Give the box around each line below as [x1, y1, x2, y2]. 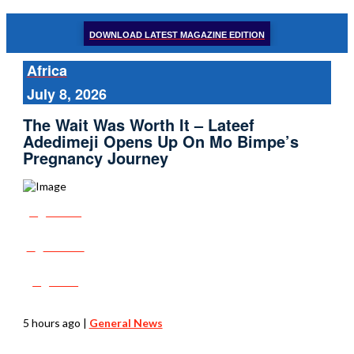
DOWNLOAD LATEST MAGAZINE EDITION [89, 29, 265, 40]
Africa [26, 60, 67, 81]
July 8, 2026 [26, 84, 107, 104]
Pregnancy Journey [22, 146, 168, 170]
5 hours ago [22, 315, 81, 330]
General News [88, 315, 163, 330]
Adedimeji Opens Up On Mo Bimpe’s [22, 130, 299, 153]
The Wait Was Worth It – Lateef [22, 113, 254, 137]
